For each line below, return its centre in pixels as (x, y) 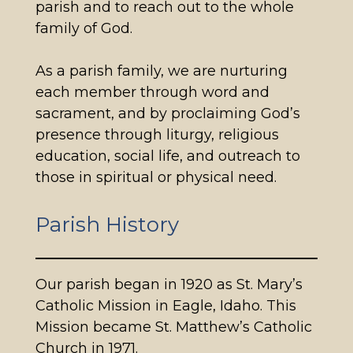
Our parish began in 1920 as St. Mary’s (169, 284)
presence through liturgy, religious (157, 135)
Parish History (107, 225)
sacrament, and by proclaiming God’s (167, 114)
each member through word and (152, 93)
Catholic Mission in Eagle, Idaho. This (165, 305)
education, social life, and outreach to (167, 156)
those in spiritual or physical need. (156, 178)
